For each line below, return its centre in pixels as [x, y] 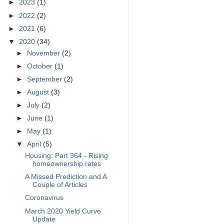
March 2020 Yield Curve [63, 211]
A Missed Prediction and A [65, 177]
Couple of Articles [60, 185]
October [41, 66]
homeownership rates [66, 164]
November [45, 53]
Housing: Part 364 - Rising [66, 156]
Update [44, 219]
